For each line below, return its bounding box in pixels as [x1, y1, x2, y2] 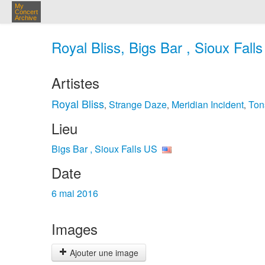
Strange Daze [109, 98, 167, 111]
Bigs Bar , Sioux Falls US [51, 142, 157, 156]
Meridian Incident [172, 98, 244, 111]
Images [51, 218, 98, 239]
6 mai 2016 [51, 186, 98, 200]
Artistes [51, 72, 99, 93]
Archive [15, 14, 37, 21]
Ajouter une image [67, 247, 138, 258]
